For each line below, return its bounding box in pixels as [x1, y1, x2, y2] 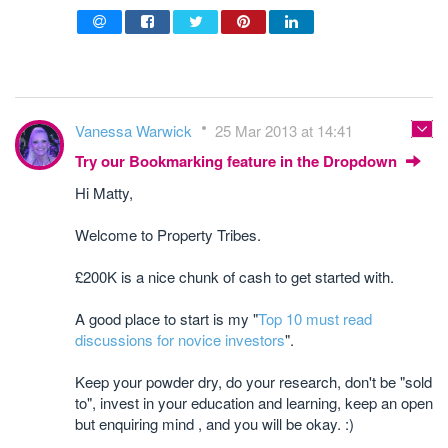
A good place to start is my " [75, 308, 258, 329]
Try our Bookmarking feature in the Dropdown [75, 150, 401, 172]
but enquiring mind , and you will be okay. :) [75, 413, 354, 434]
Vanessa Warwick [75, 120, 196, 141]
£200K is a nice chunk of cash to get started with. [75, 266, 394, 287]
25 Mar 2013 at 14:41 [215, 120, 353, 141]
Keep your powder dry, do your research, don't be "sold [75, 371, 432, 392]
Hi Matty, [75, 182, 133, 203]
